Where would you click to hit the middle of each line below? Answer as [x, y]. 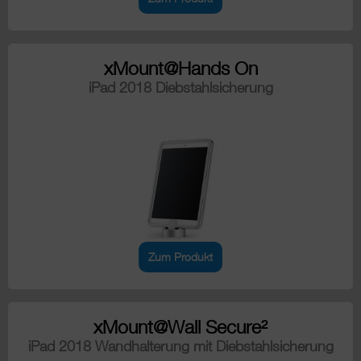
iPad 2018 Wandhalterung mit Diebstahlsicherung [180, 346]
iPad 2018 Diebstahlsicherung [180, 88]
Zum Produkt [180, 257]
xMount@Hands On [180, 68]
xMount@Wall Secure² [180, 327]
